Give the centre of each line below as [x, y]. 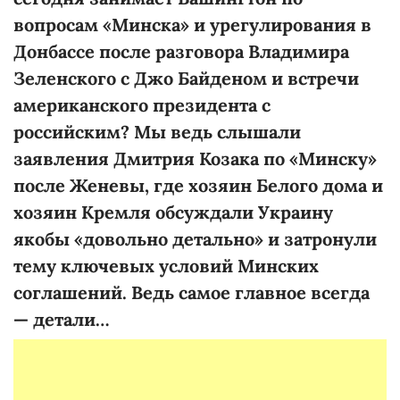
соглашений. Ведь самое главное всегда [192, 292]
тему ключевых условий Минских [166, 265]
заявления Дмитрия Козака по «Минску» [195, 158]
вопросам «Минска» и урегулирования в [192, 24]
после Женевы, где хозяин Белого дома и [198, 185]
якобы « [48, 238]
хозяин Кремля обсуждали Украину [173, 212]
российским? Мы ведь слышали [157, 131]
